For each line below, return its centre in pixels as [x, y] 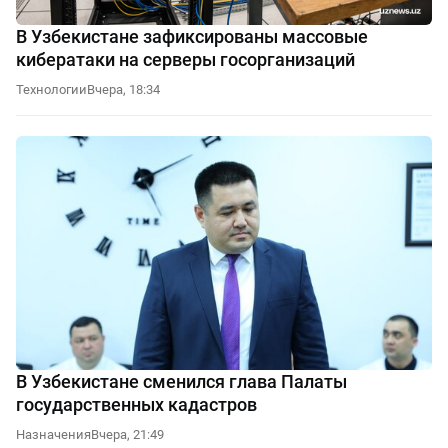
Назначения [53, 435]
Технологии [51, 90]
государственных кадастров [136, 405]
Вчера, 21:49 [127, 435]
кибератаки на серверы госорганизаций [185, 60]
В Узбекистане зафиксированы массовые [192, 37]
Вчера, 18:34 [123, 90]
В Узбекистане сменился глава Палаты [181, 382]
